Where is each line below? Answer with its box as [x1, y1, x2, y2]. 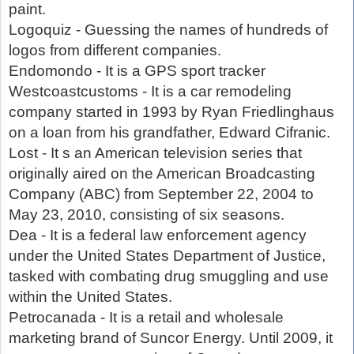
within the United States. [9, 288, 172, 306]
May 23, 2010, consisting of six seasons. [9, 206, 284, 224]
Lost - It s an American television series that [9, 145, 302, 162]
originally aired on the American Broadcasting [9, 165, 315, 183]
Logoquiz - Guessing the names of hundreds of [9, 21, 328, 39]
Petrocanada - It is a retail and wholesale [9, 309, 284, 326]
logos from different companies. [9, 42, 221, 59]
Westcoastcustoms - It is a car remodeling [9, 83, 292, 100]
